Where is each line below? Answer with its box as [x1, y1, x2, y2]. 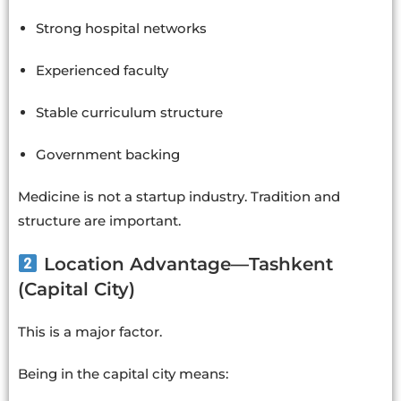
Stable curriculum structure [36, 104, 223, 122]
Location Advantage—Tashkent [38, 253, 333, 276]
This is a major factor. [18, 323, 162, 341]
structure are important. [18, 212, 181, 230]
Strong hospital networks [36, 20, 207, 38]
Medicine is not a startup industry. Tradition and [18, 188, 340, 206]
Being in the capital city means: [18, 365, 228, 383]
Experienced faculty [36, 62, 168, 80]
